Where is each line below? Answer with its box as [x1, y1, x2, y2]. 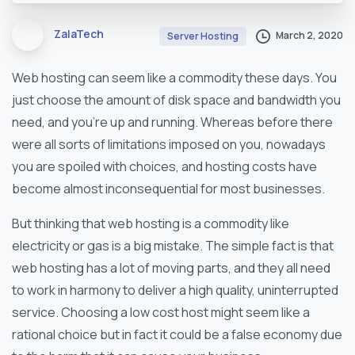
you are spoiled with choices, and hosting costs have [12, 157, 317, 175]
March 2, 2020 [276, 29, 343, 43]
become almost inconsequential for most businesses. [12, 179, 325, 197]
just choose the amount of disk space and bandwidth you [12, 90, 341, 109]
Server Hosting [167, 29, 239, 43]
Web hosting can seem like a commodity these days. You [12, 68, 337, 86]
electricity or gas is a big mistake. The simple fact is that [12, 236, 334, 254]
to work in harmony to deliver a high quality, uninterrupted [12, 281, 338, 299]
